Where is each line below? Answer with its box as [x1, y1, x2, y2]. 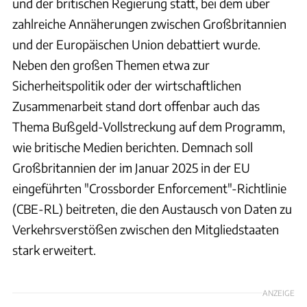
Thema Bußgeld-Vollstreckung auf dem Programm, [12, 118, 285, 134]
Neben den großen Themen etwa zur [12, 56, 210, 73]
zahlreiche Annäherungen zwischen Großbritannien [12, 15, 286, 32]
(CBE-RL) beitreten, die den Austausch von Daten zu [12, 200, 292, 217]
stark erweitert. [12, 241, 96, 258]
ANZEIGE [262, 288, 295, 298]
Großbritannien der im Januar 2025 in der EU [12, 159, 250, 175]
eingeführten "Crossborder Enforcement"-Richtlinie [12, 180, 286, 196]
